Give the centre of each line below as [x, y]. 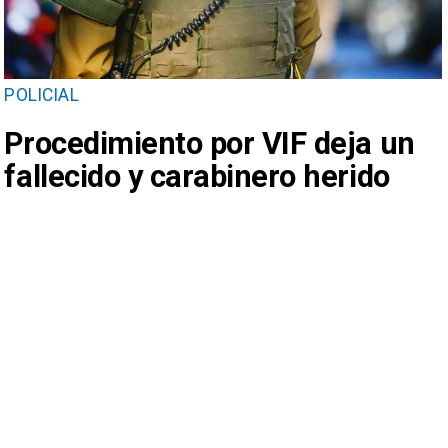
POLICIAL [41, 95]
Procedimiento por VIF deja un [209, 143]
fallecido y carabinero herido [197, 176]
